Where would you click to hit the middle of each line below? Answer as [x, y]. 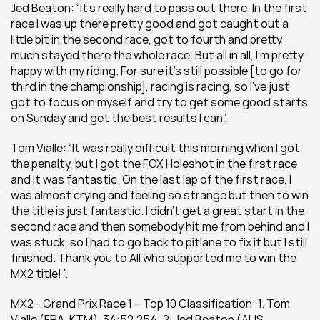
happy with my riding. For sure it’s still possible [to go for [156, 71]
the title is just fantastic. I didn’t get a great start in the [157, 211]
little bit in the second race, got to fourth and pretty [146, 39]
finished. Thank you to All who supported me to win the [154, 258]
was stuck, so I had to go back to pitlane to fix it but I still [159, 242]
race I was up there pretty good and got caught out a [150, 24]
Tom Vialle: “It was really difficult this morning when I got [155, 148]
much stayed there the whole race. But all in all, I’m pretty [157, 55]
